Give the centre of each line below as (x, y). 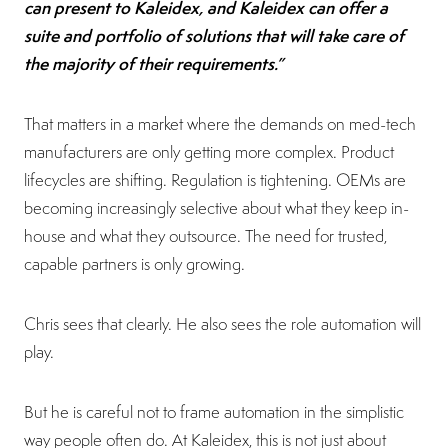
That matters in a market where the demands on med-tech (220, 123)
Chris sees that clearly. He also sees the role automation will (222, 323)
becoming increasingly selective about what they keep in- (216, 207)
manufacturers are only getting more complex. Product (209, 151)
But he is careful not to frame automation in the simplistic (214, 411)
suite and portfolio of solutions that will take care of (214, 35)
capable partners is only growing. (134, 263)
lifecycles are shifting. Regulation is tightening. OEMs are (215, 179)
